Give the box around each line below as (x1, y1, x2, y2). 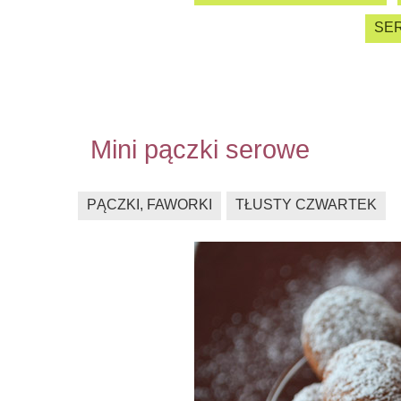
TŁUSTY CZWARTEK (235, 197, 377, 212)
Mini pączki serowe (90, 135, 310, 164)
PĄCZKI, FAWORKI (87, 197, 212, 212)
